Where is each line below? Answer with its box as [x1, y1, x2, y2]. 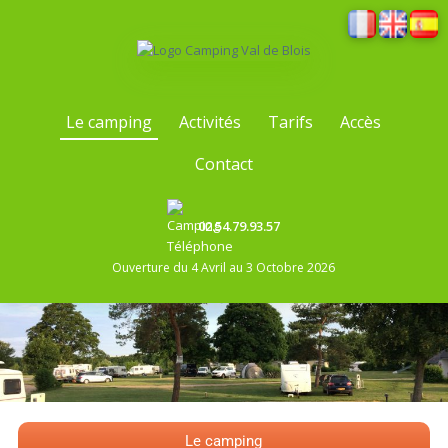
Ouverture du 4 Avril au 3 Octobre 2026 [112, 259, 336, 276]
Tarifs [268, 111, 314, 133]
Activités [179, 111, 242, 133]
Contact [194, 153, 253, 175]
